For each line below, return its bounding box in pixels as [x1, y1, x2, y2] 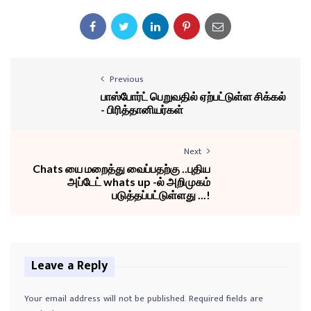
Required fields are [189, 291, 263, 307]
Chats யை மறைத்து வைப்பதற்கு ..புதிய [33, 162, 210, 176]
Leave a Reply [31, 255, 108, 277]
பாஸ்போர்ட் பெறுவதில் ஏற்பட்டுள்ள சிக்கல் [101, 90, 286, 103]
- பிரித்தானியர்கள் [101, 103, 183, 117]
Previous [110, 72, 144, 87]
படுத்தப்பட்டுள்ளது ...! [112, 188, 210, 202]
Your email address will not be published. [24, 291, 186, 307]
